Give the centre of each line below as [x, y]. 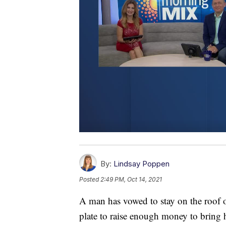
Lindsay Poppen [142, 163]
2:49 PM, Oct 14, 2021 [131, 179]
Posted [90, 179]
